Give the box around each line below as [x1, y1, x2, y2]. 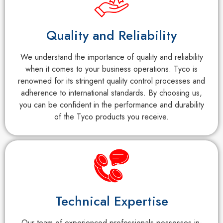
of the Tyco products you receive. [54, 111, 169, 122]
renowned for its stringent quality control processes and [18, 75, 205, 87]
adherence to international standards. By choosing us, [21, 87, 202, 99]
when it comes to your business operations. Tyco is [25, 63, 198, 75]
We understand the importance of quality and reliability [20, 51, 203, 63]
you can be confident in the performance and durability [19, 99, 204, 111]
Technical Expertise [55, 191, 168, 211]
